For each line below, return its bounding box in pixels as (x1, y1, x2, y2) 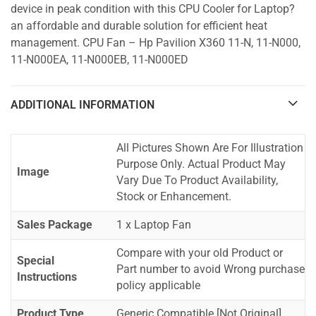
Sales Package (17, 219, 92, 232)
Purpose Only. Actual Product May (116, 158, 286, 171)
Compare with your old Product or (116, 247, 283, 260)
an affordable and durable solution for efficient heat (11, 20, 267, 33)
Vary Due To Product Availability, (116, 174, 278, 188)
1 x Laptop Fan (116, 219, 191, 232)
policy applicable (116, 279, 200, 293)
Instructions (17, 271, 77, 284)
